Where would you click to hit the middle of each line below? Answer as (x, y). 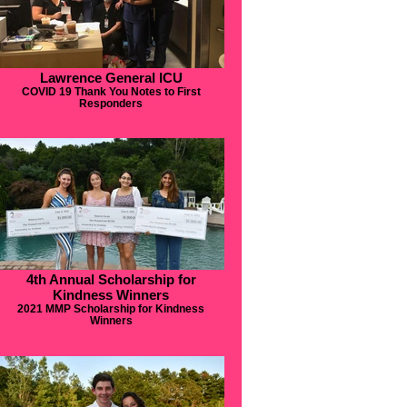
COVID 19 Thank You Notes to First (111, 91)
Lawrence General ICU (111, 78)
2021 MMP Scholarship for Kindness (111, 308)
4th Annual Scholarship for (111, 279)
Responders (111, 103)
